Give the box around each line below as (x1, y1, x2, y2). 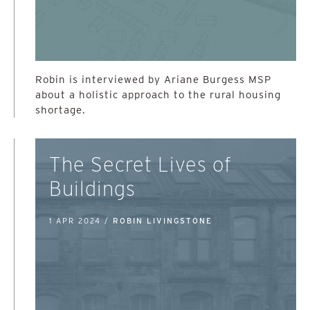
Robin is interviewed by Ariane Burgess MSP (35, 73, 271, 86)
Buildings (49, 176, 136, 201)
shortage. (35, 104, 86, 116)
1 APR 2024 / (49, 216, 113, 226)
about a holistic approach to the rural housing (35, 89, 281, 101)
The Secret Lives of (49, 152, 232, 176)
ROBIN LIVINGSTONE (113, 216, 212, 226)
